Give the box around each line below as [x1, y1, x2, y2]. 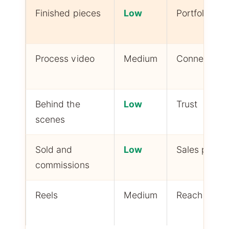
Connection [176, 53, 224, 64]
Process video [35, 53, 95, 64]
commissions [35, 159, 89, 170]
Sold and [35, 144, 73, 155]
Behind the [35, 98, 80, 109]
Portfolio [176, 7, 212, 18]
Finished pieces [35, 7, 101, 18]
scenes [35, 113, 65, 125]
